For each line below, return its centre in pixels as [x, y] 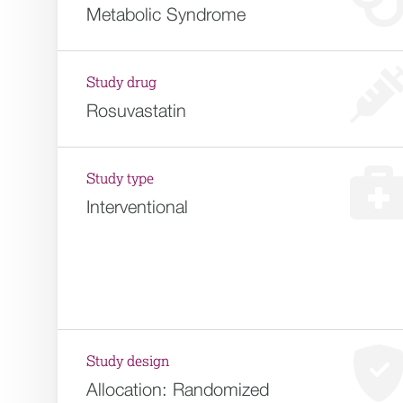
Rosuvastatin [136, 110]
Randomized [221, 389]
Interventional [137, 206]
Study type [120, 179]
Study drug [121, 83]
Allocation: [127, 389]
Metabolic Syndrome [166, 14]
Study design [128, 362]
